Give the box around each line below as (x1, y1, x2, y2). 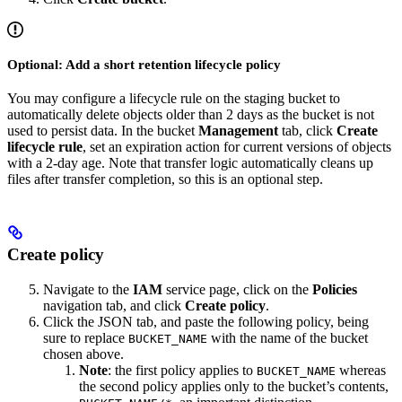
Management (198, 123, 278, 139)
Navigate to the (43, 281, 133, 297)
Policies (312, 281, 357, 297)
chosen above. (43, 345, 124, 362)
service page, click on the (162, 281, 312, 297)
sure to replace (43, 329, 128, 345)
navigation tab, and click (43, 297, 185, 313)
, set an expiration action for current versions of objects (83, 139, 391, 155)
